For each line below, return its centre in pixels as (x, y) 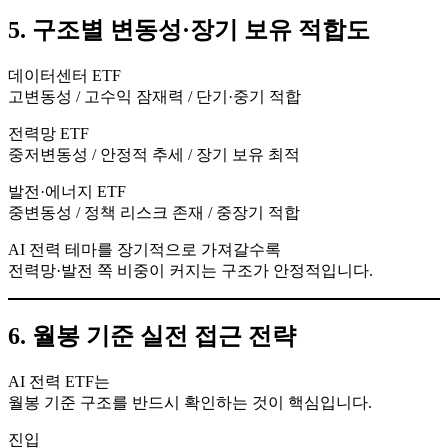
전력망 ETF (48, 133)
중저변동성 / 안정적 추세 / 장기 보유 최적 (154, 154)
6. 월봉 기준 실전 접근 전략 (152, 335)
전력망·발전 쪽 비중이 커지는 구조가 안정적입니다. (190, 270)
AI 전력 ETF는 (59, 381)
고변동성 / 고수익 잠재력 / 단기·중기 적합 (154, 96)
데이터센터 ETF (64, 75)
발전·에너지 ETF (67, 191)
